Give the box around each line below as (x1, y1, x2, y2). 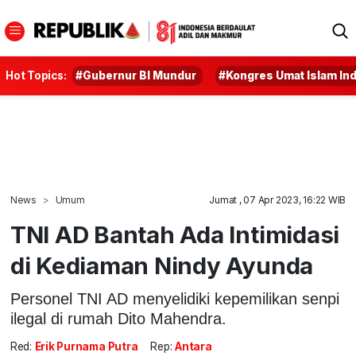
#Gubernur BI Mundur (75, 69, 197, 82)
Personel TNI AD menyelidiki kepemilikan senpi (10, 289, 339, 308)
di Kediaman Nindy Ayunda (10, 251, 314, 280)
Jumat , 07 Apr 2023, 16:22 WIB (209, 194, 346, 206)
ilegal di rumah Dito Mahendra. (10, 309, 226, 327)
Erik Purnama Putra (34, 340, 138, 354)
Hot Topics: (6, 69, 67, 82)
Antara (175, 340, 212, 354)
